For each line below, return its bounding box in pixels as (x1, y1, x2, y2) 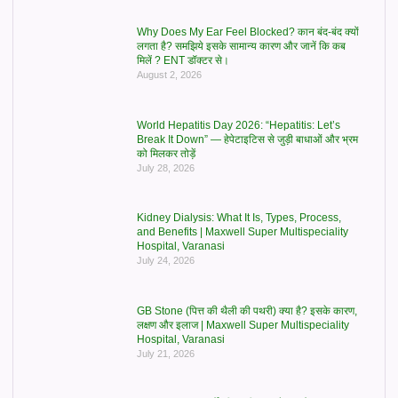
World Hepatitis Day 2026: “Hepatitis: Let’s (136, 118, 340, 131)
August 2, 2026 (136, 69, 202, 81)
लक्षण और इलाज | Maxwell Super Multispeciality (136, 318, 349, 331)
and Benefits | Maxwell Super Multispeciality (136, 226, 348, 239)
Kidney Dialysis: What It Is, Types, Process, (136, 211, 341, 225)
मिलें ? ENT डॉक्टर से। (136, 54, 229, 68)
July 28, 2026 (136, 162, 195, 173)
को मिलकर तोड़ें (136, 147, 195, 160)
